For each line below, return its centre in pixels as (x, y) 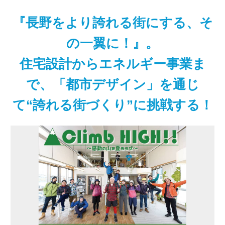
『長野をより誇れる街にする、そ (113, 23)
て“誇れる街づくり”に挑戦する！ (113, 105)
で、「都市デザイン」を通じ (113, 84)
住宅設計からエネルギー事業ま (113, 64)
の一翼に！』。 (113, 43)
